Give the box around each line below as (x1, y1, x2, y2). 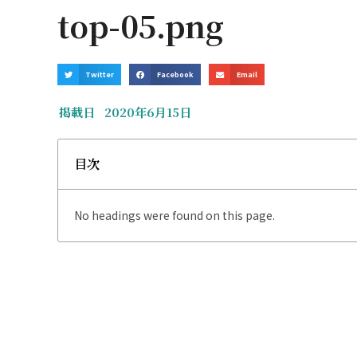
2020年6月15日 (104, 104, 191, 120)
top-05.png (57, 3, 224, 47)
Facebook (157, 69, 194, 80)
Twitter (85, 69, 115, 80)
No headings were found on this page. (74, 207, 275, 223)
